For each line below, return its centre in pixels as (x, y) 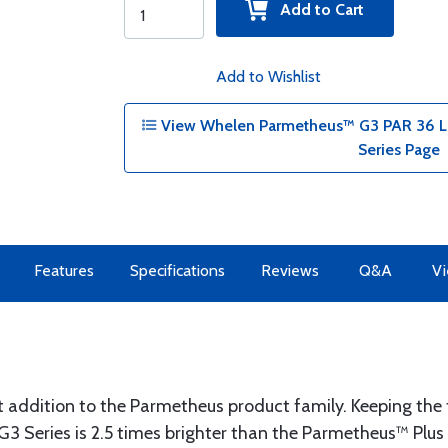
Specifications (177, 270)
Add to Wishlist (268, 76)
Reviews (290, 270)
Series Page (398, 149)
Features (64, 270)
